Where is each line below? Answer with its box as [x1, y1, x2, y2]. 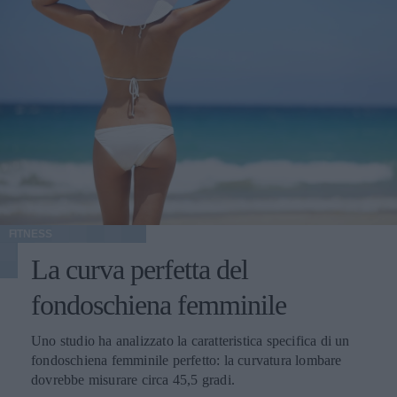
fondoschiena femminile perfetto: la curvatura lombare [31, 352, 342, 368]
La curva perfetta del [31, 253, 248, 285]
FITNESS [8, 227, 52, 240]
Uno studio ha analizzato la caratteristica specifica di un [31, 332, 350, 348]
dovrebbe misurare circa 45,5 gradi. [31, 371, 235, 387]
